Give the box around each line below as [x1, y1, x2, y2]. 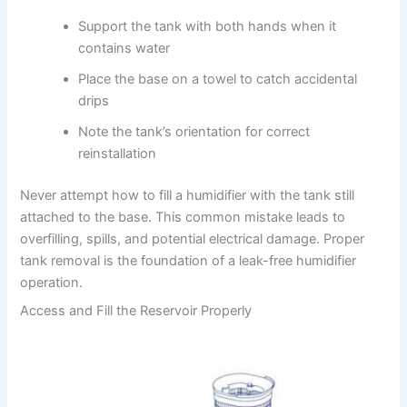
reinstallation [78, 144, 157, 162]
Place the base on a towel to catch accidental [78, 70, 358, 87]
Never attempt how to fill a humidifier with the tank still [20, 186, 355, 203]
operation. [20, 273, 84, 291]
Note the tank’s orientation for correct [78, 123, 311, 140]
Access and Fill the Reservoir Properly [20, 303, 253, 319]
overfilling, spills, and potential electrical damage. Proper [20, 230, 365, 247]
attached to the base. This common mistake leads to [20, 208, 346, 225]
